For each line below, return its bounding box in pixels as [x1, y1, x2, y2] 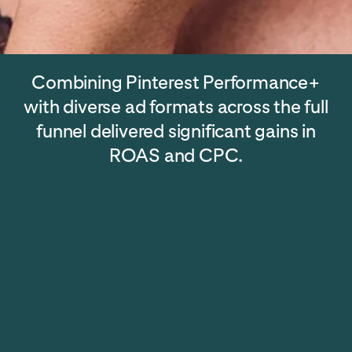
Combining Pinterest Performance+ [31, 71, 321, 94]
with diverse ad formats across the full [24, 95, 328, 119]
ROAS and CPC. [108, 144, 244, 167]
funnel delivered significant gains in [36, 119, 316, 143]
